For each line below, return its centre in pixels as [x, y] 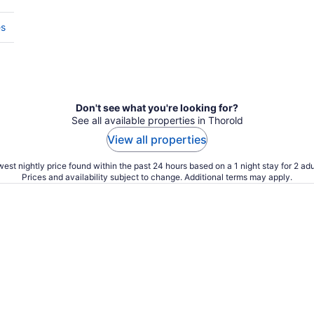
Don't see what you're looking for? [157, 108]
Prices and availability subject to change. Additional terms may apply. [157, 177]
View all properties [157, 139]
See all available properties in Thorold [157, 120]
